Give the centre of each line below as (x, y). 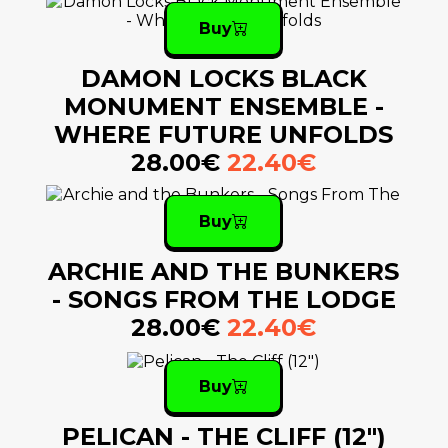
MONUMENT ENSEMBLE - (223, 107)
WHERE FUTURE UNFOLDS (224, 135)
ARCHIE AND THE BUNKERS (224, 272)
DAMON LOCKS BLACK (223, 79)
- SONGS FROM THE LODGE (223, 300)
